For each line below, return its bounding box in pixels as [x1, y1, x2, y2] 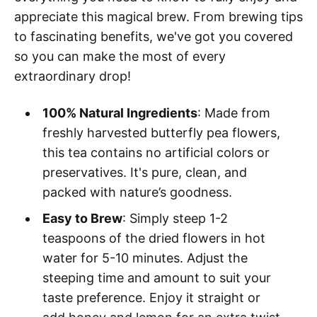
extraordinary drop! [14, 68, 131, 83]
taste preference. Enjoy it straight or [42, 289, 260, 305]
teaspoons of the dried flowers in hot [42, 230, 265, 246]
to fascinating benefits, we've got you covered [14, 28, 293, 44]
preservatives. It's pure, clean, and [42, 164, 247, 180]
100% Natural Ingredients [42, 105, 197, 120]
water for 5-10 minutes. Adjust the [42, 250, 248, 265]
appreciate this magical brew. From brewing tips [14, 8, 303, 24]
